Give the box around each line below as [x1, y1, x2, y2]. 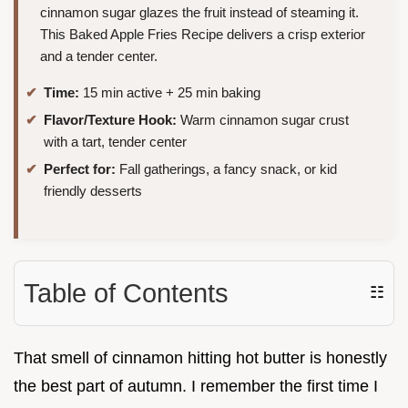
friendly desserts [44, 182, 142, 199]
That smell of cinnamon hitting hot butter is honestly [14, 348, 387, 367]
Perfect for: [44, 160, 116, 177]
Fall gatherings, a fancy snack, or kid [116, 160, 337, 177]
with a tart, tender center [44, 133, 187, 149]
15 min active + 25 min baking [79, 85, 260, 101]
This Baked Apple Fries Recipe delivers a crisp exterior [40, 26, 365, 43]
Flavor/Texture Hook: [44, 111, 177, 127]
